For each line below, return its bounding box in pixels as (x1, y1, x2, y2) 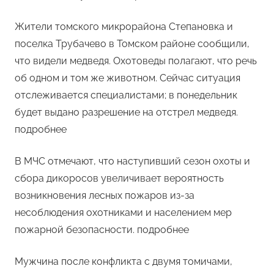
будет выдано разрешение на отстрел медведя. (15, 106, 238, 119)
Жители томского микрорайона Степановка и (15, 21, 233, 33)
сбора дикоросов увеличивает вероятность (15, 172, 224, 185)
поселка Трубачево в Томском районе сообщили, (15, 38, 250, 50)
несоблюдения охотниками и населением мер (15, 207, 232, 219)
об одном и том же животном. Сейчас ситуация (15, 72, 240, 84)
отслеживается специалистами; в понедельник (15, 89, 237, 102)
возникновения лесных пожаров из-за (15, 190, 194, 202)
